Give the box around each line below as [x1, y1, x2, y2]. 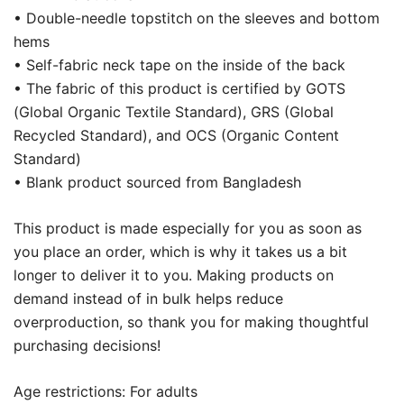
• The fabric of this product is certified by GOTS [14, 79, 345, 98]
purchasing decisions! [14, 336, 161, 355]
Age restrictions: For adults [14, 382, 197, 401]
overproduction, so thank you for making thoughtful [14, 313, 369, 332]
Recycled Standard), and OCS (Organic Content [14, 126, 339, 145]
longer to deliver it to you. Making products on [14, 266, 334, 285]
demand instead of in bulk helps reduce [14, 289, 283, 308]
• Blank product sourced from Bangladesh [14, 173, 301, 192]
